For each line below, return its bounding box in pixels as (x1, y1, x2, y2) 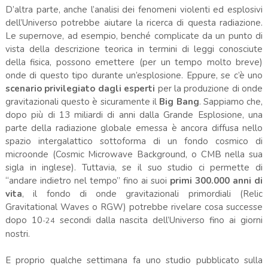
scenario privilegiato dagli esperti (5, 82, 158, 95)
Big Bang (159, 95, 199, 108)
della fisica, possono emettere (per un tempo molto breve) (5, 56, 263, 68)
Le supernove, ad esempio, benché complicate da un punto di (5, 29, 263, 42)
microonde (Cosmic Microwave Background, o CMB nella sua (5, 148, 263, 160)
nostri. (5, 227, 30, 240)
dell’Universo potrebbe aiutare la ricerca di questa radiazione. (5, 16, 263, 29)
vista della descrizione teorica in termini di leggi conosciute (5, 42, 263, 55)
